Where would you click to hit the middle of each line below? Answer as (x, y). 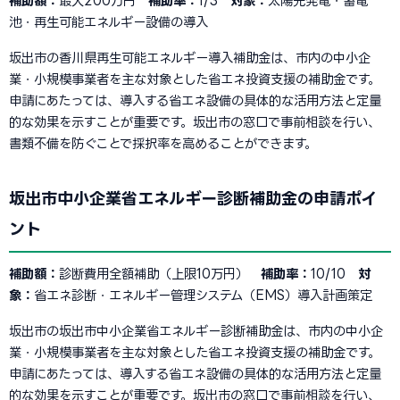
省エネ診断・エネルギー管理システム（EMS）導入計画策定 (203, 295)
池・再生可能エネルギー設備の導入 (108, 22)
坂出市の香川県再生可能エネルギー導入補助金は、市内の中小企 (190, 58)
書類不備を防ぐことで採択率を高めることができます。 (163, 143)
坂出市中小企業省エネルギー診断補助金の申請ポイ (193, 198)
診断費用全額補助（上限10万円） (160, 274)
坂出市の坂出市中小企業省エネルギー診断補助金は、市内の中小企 (196, 331)
